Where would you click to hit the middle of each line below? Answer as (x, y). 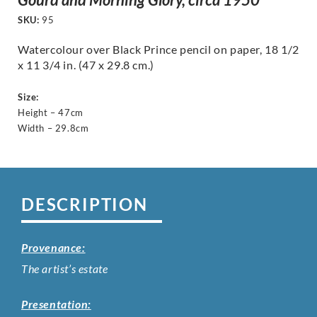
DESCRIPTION (85, 204)
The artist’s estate (65, 268)
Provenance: (53, 247)
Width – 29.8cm (53, 128)
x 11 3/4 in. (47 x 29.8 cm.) (86, 64)
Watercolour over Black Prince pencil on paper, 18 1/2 (158, 49)
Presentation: (56, 304)
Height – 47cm (51, 112)
